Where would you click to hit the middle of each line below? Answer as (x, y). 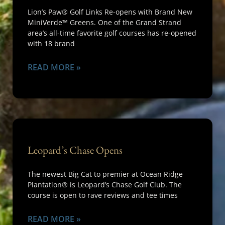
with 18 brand (51, 43)
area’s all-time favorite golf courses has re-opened (112, 33)
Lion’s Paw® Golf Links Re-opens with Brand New (110, 12)
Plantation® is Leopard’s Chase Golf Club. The (105, 185)
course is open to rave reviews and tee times (103, 195)
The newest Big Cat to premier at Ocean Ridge (105, 174)
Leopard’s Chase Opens (75, 150)
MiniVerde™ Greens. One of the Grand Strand (104, 22)
